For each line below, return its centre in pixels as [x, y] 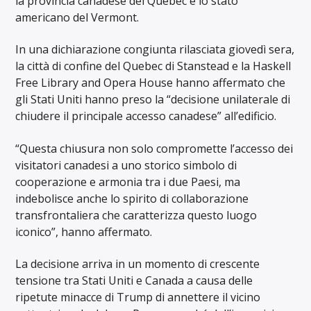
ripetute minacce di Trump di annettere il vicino [138, 297]
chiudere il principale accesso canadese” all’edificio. [146, 116]
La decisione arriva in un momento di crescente [138, 264]
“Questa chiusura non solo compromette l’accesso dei [154, 148]
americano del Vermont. [77, 18]
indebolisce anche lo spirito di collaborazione [132, 198]
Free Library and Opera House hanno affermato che [151, 83]
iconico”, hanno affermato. [84, 232]
